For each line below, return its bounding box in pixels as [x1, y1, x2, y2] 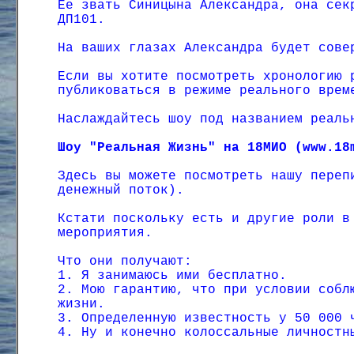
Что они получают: [58, 254, 192, 269]
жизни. [58, 297, 105, 311]
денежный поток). [58, 183, 184, 198]
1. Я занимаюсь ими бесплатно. [58, 269, 287, 283]
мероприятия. [58, 226, 153, 240]
